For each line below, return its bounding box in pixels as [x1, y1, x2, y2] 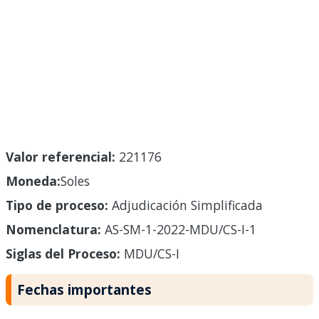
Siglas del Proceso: [6, 245, 120, 263]
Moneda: [6, 172, 61, 190]
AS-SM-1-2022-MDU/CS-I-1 [101, 221, 256, 239]
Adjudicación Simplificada [108, 197, 263, 214]
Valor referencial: [6, 148, 115, 166]
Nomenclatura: [6, 221, 101, 239]
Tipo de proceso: [6, 197, 108, 214]
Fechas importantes [17, 280, 152, 300]
